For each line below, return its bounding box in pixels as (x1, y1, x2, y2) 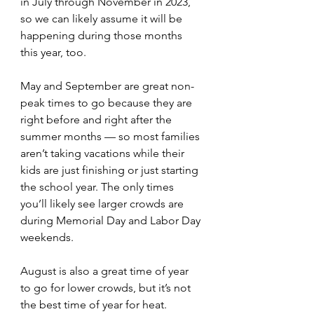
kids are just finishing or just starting (20, 163, 201, 177)
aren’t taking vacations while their (20, 146, 187, 161)
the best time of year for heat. (20, 298, 170, 312)
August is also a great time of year (20, 264, 191, 278)
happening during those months (20, 29, 185, 43)
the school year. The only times (20, 180, 177, 194)
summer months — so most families (20, 130, 203, 144)
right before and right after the (20, 113, 175, 127)
